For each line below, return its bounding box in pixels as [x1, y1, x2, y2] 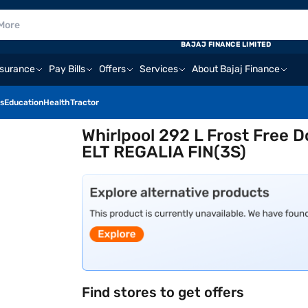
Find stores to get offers [82, 283, 245, 300]
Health [43, 98, 70, 107]
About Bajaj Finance [192, 63, 280, 75]
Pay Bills [49, 63, 85, 75]
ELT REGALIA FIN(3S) [82, 142, 247, 162]
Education [4, 98, 43, 107]
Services [140, 63, 178, 75]
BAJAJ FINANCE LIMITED [180, 41, 272, 49]
